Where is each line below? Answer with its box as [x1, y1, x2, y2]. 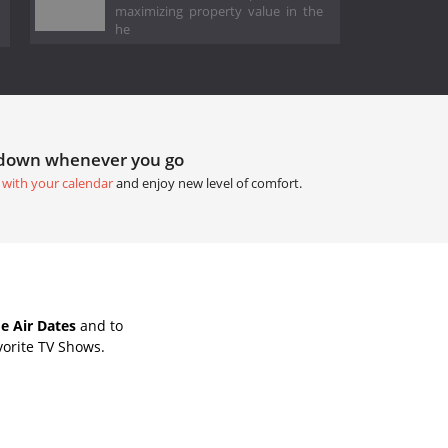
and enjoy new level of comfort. [112, 174, 302, 192]
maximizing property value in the [114, 2, 324, 20]
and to [76, 315, 123, 335]
